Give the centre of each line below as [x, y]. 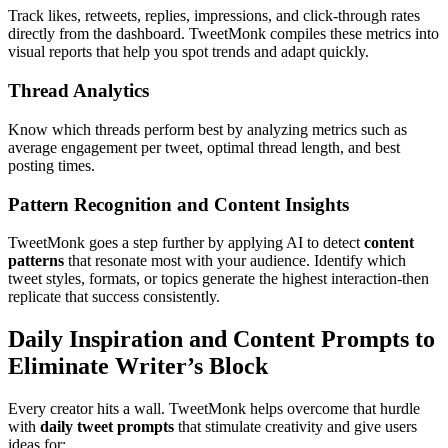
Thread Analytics [78, 91]
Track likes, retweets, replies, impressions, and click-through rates [214, 16]
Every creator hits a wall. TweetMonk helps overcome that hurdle [214, 409]
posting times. [51, 165]
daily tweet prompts [107, 427]
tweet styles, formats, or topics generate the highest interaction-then [218, 279]
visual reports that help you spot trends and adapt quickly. [188, 52]
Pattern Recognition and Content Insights [178, 204]
